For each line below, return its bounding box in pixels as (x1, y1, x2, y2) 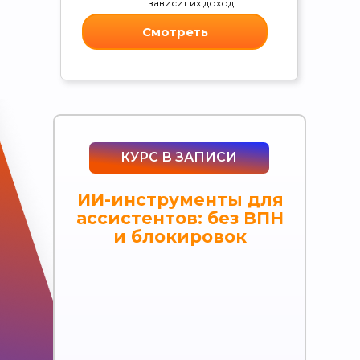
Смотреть (141, 23, 208, 39)
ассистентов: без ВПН (76, 207, 284, 228)
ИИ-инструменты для (76, 189, 284, 210)
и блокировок (113, 226, 247, 247)
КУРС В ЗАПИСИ (121, 149, 237, 165)
